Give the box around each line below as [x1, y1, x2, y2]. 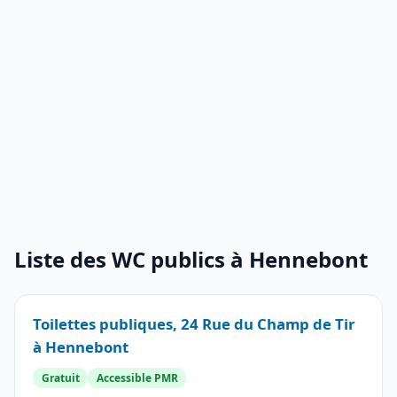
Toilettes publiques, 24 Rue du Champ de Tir [33, 314, 355, 334]
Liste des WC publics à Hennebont [14, 245, 368, 274]
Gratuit [41, 370, 80, 385]
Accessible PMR [96, 370, 178, 385]
